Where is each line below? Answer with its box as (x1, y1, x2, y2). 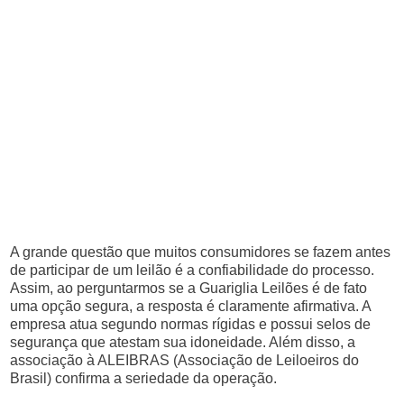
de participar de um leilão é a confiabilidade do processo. (10, 262, 375, 278)
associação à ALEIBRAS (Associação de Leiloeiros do (10, 353, 360, 368)
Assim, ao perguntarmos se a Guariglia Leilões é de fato (10, 280, 368, 296)
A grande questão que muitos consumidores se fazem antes (10, 244, 391, 260)
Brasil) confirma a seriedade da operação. (10, 371, 278, 386)
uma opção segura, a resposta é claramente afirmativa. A (10, 298, 372, 314)
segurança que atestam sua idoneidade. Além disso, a (10, 335, 356, 350)
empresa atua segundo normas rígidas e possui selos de (10, 317, 372, 332)
